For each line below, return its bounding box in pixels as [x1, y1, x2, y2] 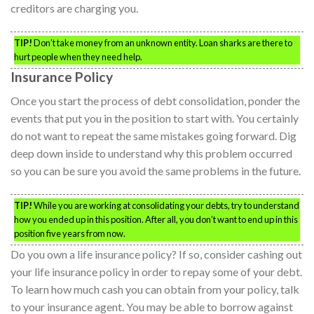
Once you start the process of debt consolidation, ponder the [11, 94, 300, 108]
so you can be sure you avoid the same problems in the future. [11, 164, 301, 178]
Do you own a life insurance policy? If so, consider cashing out [11, 247, 302, 261]
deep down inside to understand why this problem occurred [11, 146, 292, 161]
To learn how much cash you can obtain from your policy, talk [11, 282, 299, 296]
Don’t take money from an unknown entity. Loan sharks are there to [32, 36, 292, 48]
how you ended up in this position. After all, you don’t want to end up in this [14, 213, 298, 225]
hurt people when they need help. [14, 50, 142, 62]
